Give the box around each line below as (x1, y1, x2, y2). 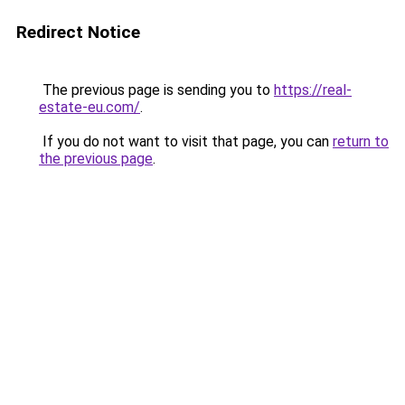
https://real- (274, 81, 352, 99)
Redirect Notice (16, 22, 140, 42)
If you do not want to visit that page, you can (39, 133, 333, 150)
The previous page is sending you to (39, 81, 274, 99)
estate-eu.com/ (39, 99, 140, 116)
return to (333, 133, 389, 150)
